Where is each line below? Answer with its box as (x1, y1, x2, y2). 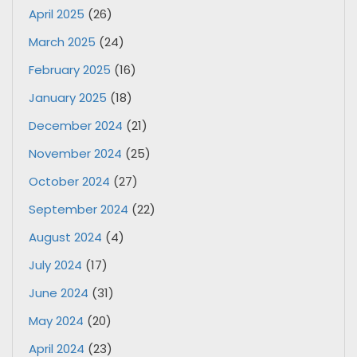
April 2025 (29, 5, 84, 22)
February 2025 (29, 61, 111, 78)
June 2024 (29, 284, 88, 301)
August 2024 (29, 228, 102, 245)
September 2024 (29, 200, 128, 218)
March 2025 (29, 33, 96, 50)
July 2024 (29, 256, 82, 273)
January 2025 (29, 88, 107, 106)
